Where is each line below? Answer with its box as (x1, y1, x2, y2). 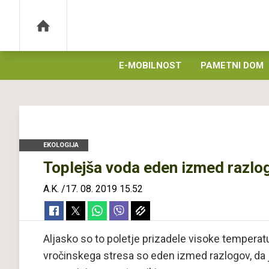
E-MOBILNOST (119, 60, 181, 71)
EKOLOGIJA (43, 141, 79, 149)
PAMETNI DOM (201, 60, 264, 71)
